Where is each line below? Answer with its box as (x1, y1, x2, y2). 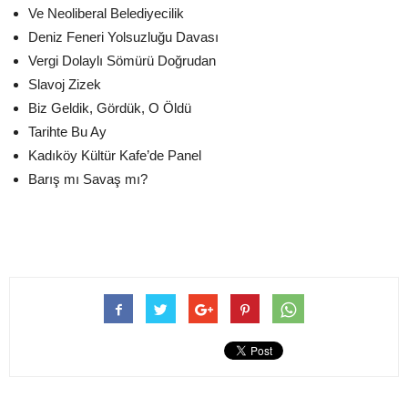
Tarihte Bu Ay (28, 123, 107, 139)
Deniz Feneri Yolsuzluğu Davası (28, 28, 219, 45)
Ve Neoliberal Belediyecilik (28, 5, 184, 21)
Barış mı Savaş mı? (28, 170, 148, 187)
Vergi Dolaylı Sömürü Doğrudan (28, 52, 216, 68)
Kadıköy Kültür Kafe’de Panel (28, 147, 201, 163)
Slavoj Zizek (28, 76, 101, 92)
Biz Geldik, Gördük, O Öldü (28, 99, 191, 116)
